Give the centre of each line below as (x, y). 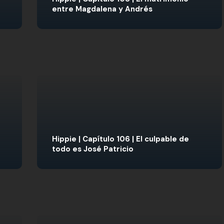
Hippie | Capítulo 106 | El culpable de (120, 139)
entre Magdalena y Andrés (102, 9)
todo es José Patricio (93, 149)
